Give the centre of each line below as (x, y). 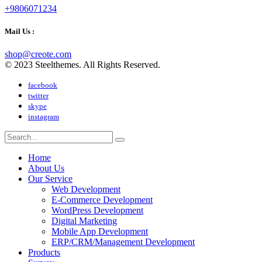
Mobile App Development (100, 232)
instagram (44, 117)
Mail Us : (20, 32)
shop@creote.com (38, 54)
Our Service (50, 179)
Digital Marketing (84, 221)
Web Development (86, 189)
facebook (43, 85)
